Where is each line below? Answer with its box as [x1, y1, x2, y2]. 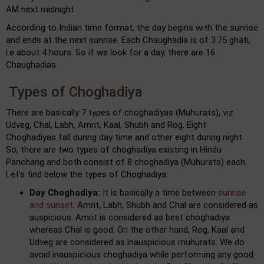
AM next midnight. [6, 4, 76, 15]
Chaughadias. [6, 59, 58, 70]
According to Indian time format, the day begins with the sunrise [6, 22, 258, 33]
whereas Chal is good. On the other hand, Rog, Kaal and [29, 224, 245, 235]
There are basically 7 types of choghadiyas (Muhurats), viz [6, 107, 233, 118]
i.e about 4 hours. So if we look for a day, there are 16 [6, 47, 215, 58]
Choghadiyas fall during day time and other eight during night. [6, 131, 244, 143]
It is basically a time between [100, 187, 218, 198]
